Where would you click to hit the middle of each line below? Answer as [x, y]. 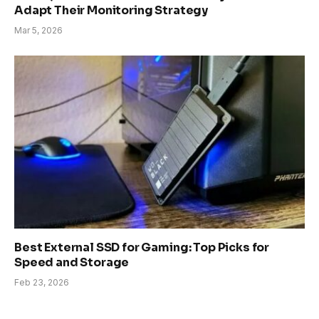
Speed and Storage [72, 262]
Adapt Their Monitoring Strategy [111, 11]
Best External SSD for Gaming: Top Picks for [142, 247]
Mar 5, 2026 [38, 31]
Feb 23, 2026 [42, 282]
